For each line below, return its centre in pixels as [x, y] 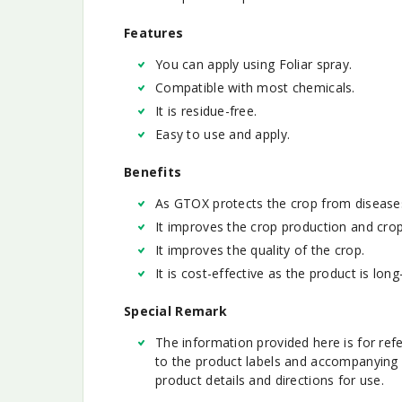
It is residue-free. [206, 110]
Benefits [153, 171]
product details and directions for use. [270, 380]
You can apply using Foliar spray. [254, 64]
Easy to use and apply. [223, 134]
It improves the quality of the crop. [260, 249]
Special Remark [175, 310]
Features [154, 32]
